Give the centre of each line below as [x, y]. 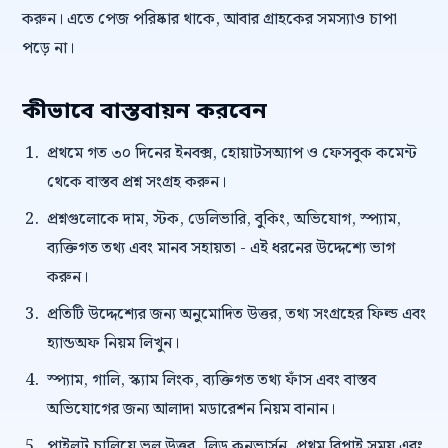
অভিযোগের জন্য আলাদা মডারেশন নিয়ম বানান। [190, 409]
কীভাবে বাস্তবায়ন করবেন [144, 112]
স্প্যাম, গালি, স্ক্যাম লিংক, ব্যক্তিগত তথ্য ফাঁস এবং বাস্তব [211, 380]
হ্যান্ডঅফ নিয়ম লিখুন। [112, 343]
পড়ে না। [48, 48]
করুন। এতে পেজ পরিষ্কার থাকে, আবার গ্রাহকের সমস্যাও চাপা [209, 19]
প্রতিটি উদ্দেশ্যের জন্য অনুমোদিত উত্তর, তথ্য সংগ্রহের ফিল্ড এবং [236, 314]
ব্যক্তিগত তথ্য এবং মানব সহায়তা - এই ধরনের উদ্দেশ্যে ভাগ [220, 248]
